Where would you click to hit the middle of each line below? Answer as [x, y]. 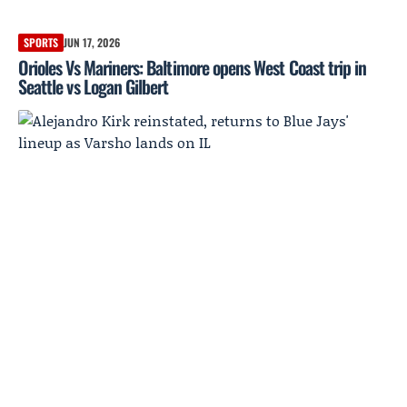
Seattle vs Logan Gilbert [94, 87]
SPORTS [41, 43]
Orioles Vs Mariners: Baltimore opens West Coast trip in [193, 68]
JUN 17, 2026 [92, 43]
